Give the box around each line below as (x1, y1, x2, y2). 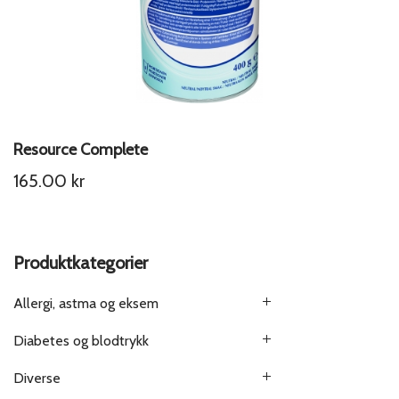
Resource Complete (13, 140, 148, 160)
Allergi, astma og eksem (13, 295, 159, 313)
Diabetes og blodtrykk (13, 332, 149, 350)
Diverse (13, 370, 61, 387)
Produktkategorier (13, 252, 148, 274)
